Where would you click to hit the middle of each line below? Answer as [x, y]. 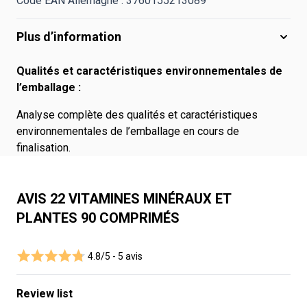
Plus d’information [69, 37]
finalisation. [44, 148]
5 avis [130, 256]
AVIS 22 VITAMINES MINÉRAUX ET [124, 199]
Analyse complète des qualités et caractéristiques [137, 115]
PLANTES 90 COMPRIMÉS [98, 218]
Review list [45, 294]
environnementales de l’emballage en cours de [128, 131]
